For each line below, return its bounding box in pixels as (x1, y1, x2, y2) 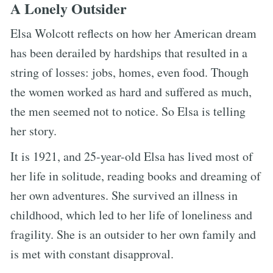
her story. (10, 122, 57, 139)
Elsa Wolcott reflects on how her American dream (10, 24, 257, 41)
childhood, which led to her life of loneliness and (10, 206, 252, 223)
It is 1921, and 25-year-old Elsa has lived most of (10, 147, 253, 165)
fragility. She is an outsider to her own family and (10, 225, 256, 243)
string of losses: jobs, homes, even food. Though (10, 63, 249, 80)
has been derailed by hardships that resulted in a (10, 44, 247, 61)
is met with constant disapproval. (10, 245, 174, 262)
